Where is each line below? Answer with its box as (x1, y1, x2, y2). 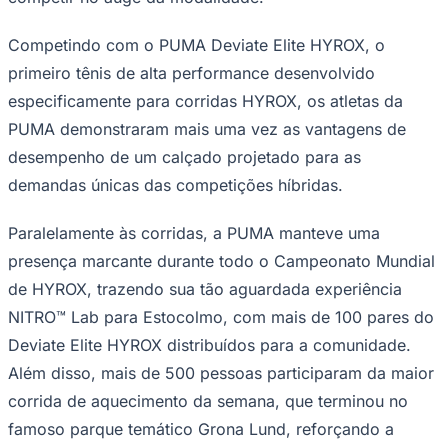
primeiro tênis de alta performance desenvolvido (8, 62, 375, 83)
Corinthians (8, 130, 81, 147)
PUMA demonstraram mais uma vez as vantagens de (8, 118, 406, 139)
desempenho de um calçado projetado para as (8, 146, 361, 167)
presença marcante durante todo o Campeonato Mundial (8, 250, 435, 271)
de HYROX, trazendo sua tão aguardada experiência (8, 278, 402, 299)
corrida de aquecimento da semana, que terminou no (8, 390, 408, 411)
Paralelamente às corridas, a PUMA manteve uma (8, 222, 380, 243)
